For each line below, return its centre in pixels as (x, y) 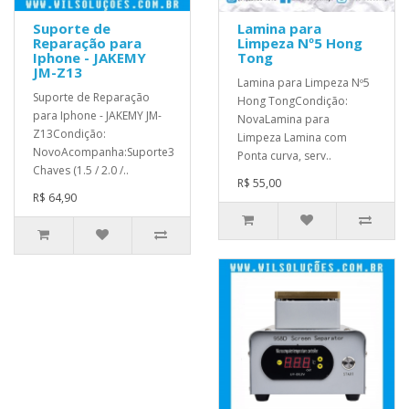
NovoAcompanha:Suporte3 (104, 152)
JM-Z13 (58, 72)
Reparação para (87, 42)
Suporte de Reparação (91, 97)
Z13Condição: (69, 133)
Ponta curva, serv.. (284, 155)
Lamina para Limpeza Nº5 (304, 82)
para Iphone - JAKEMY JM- (97, 115)
